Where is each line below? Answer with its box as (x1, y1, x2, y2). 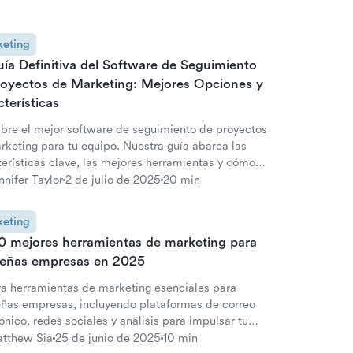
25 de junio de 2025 (55, 331, 161, 345)
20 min (163, 173, 200, 187)
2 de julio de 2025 (65, 173, 161, 187)
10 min (163, 331, 198, 345)
